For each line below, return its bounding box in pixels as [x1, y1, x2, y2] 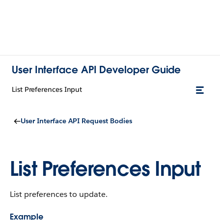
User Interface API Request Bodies [21, 116, 132, 125]
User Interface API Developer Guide [12, 63, 181, 76]
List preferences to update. [10, 189, 108, 199]
